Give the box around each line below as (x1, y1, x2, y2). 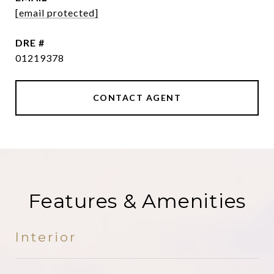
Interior (15, 229, 76, 245)
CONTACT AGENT (92, 92, 182, 103)
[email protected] (15, 7, 98, 18)
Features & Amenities (28, 189, 246, 213)
